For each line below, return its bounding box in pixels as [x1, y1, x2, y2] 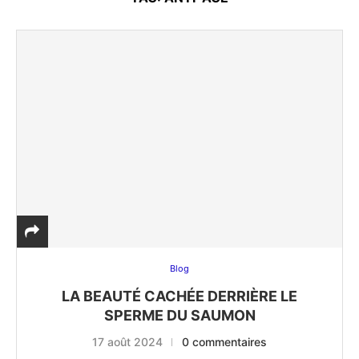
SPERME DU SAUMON [103, 307, 256, 325]
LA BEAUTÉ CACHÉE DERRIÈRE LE [62, 288, 297, 305]
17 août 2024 [92, 335, 163, 349]
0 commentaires [182, 335, 267, 349]
